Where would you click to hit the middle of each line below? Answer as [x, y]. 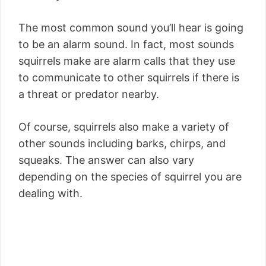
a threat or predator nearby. [89, 94]
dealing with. [50, 193]
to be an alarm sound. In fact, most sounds [126, 44]
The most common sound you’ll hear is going [131, 27]
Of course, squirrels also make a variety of [124, 126]
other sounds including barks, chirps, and [122, 143]
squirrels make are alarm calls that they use [127, 61]
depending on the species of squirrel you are [130, 176]
